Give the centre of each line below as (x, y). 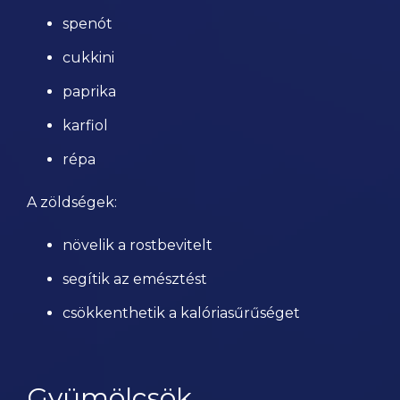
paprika (89, 92)
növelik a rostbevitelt (137, 245)
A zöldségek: (72, 202)
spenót (87, 24)
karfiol (85, 125)
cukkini (88, 58)
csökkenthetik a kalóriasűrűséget (181, 313)
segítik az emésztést (135, 279)
